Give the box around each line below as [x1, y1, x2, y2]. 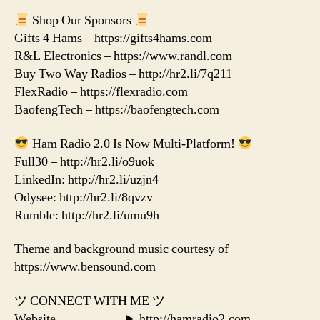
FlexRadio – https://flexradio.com [14, 84, 188, 101]
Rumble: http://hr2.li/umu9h [14, 206, 159, 224]
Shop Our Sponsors [29, 12, 134, 29]
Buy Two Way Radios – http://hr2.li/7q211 [14, 66, 232, 83]
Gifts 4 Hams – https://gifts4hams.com [14, 30, 212, 47]
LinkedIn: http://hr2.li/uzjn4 [14, 171, 159, 188]
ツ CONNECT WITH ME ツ [14, 292, 165, 309]
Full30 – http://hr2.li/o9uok [14, 153, 154, 170]
